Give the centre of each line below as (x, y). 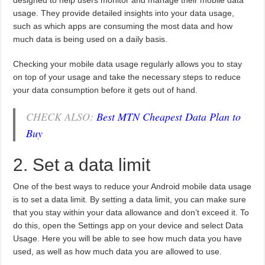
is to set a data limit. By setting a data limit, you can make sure (130, 200)
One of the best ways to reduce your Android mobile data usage (132, 187)
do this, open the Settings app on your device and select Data (128, 226)
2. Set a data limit (82, 165)
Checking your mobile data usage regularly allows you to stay (128, 64)
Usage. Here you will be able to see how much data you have (128, 239)
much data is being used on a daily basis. (91, 39)
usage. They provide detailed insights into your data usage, (124, 13)
